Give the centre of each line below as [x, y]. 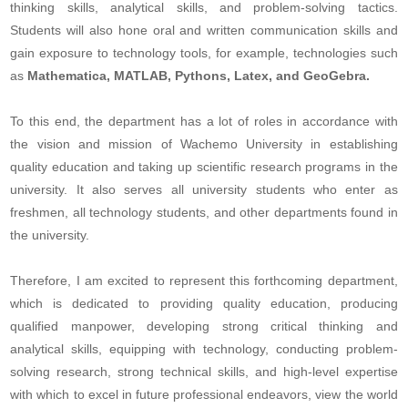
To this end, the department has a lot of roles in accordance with [204, 122]
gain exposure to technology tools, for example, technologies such [204, 53]
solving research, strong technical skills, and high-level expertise [204, 372]
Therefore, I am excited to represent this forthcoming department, [204, 281]
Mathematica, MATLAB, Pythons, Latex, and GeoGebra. [199, 76]
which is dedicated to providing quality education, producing [204, 304]
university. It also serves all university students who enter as [204, 190]
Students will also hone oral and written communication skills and [204, 31]
